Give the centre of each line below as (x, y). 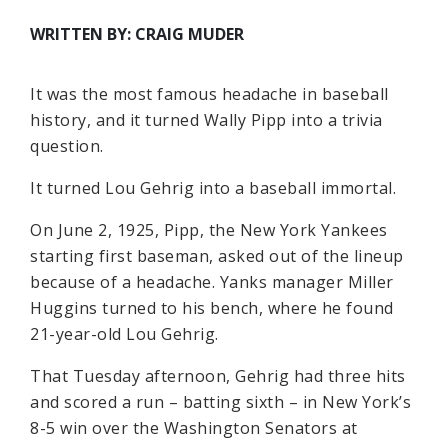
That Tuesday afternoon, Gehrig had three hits (218, 376)
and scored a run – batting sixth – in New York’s (220, 402)
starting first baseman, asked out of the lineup (217, 256)
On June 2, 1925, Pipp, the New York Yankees (209, 230)
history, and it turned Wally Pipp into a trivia (206, 120)
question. (67, 146)
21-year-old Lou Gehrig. (124, 334)
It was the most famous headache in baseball (209, 94)
